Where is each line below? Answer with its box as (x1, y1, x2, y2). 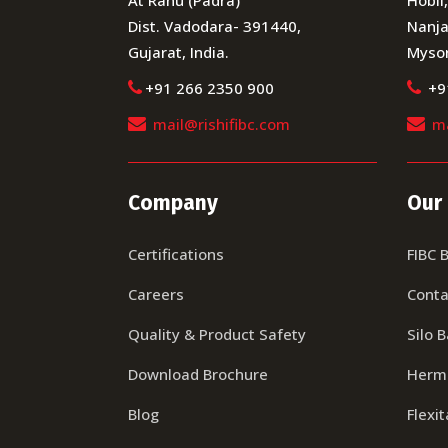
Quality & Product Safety (127, 323, 306, 344)
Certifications (127, 243, 224, 264)
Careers (127, 283, 184, 304)
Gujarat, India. (127, 41, 229, 62)
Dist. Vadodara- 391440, (127, 15, 301, 36)
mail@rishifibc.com (152, 113, 290, 134)
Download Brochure (127, 363, 268, 384)
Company (127, 189, 218, 216)
